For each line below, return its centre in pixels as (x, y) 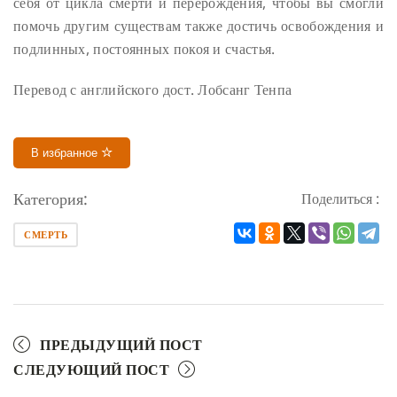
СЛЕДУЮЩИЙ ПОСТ (91, 370)
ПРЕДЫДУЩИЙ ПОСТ (121, 345)
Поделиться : (340, 199)
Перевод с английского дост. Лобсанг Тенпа (153, 90)
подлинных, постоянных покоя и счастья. (144, 48)
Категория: (51, 199)
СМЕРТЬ (46, 235)
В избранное (66, 153)
